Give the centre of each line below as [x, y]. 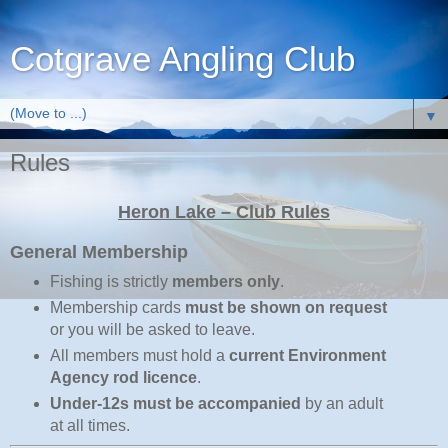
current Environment [307, 356]
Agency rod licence [123, 378]
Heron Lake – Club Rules [224, 211]
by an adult [341, 404]
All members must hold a [139, 356]
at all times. [89, 426]
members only [225, 282]
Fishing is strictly [110, 282]
